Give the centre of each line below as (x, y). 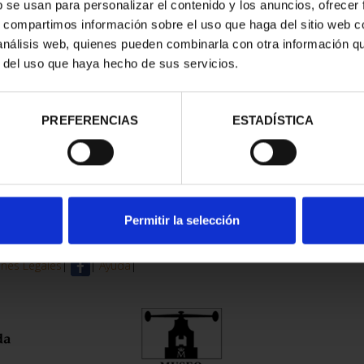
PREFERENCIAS (90, 120)
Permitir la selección (182, 220)
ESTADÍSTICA (273, 120)
